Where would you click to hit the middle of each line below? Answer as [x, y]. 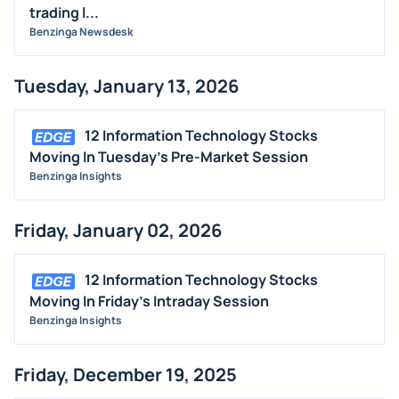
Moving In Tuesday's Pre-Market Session [169, 157]
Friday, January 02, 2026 [118, 231]
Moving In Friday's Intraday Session [149, 301]
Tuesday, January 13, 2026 [126, 86]
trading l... [64, 13]
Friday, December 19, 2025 [126, 375]
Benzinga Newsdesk [81, 32]
